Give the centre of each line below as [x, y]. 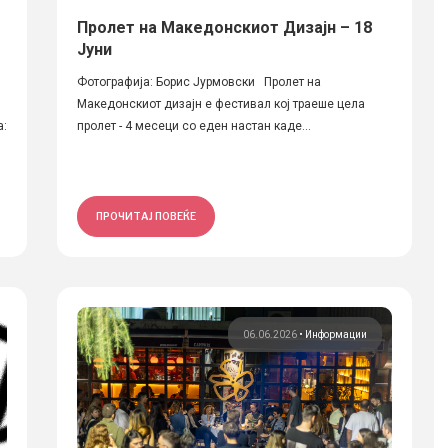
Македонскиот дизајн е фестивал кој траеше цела [220, 104]
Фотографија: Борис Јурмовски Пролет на [198, 82]
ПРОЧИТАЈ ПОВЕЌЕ [145, 216]
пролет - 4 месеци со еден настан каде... [193, 126]
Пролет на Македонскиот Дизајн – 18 [224, 27]
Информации [335, 334]
